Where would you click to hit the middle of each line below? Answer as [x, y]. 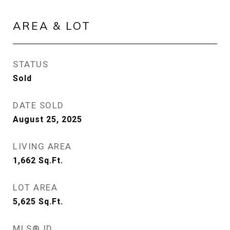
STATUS [31, 64]
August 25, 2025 [47, 119]
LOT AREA [35, 187]
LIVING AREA [42, 146]
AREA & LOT [52, 26]
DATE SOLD [39, 105]
